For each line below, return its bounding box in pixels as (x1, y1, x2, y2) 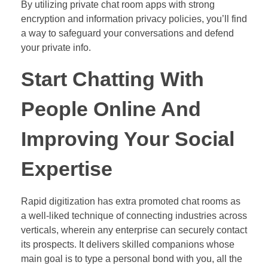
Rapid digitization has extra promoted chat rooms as (21, 196, 240, 206)
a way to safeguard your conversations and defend (21, 28, 234, 39)
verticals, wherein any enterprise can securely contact (21, 224, 247, 235)
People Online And (21, 98, 201, 121)
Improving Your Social (21, 128, 234, 151)
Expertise (21, 158, 112, 181)
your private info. (21, 42, 91, 53)
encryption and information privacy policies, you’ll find (21, 14, 247, 25)
